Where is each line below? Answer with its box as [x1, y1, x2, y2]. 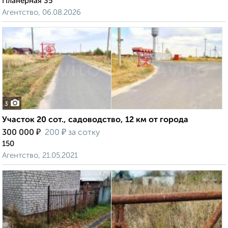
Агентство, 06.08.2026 [2, 9, 81, 17]
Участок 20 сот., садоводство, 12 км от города [2, 116, 188, 125]
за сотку [66, 129, 100, 137]
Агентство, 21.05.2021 [2, 152, 78, 160]
